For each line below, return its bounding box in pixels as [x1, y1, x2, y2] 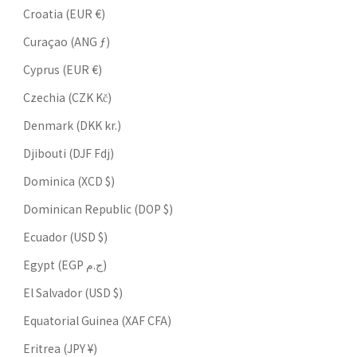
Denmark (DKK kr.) [23, 116, 121, 133]
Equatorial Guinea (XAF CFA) [23, 312, 171, 328]
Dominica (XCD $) [23, 172, 115, 189]
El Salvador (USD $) [23, 284, 123, 300]
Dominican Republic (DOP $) [23, 200, 173, 217]
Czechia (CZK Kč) [23, 88, 112, 105]
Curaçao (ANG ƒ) [23, 33, 110, 49]
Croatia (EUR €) [23, 5, 105, 22]
